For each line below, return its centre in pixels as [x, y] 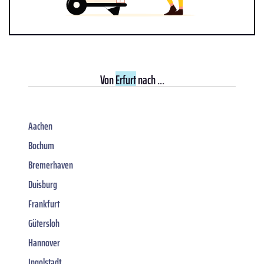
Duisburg [43, 184]
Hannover [44, 242]
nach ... [150, 80]
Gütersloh [44, 223]
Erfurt [126, 80]
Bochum [41, 145]
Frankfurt [44, 204]
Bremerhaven [51, 165]
